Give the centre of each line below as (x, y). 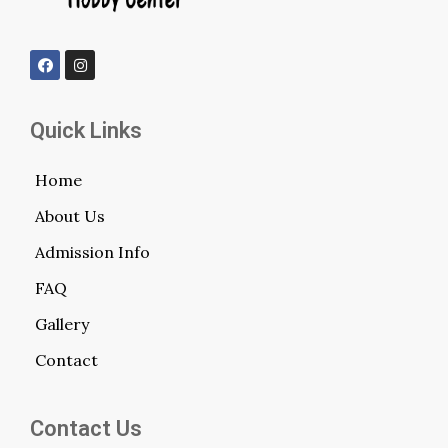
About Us (70, 216)
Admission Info (92, 252)
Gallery (62, 324)
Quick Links (86, 131)
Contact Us (86, 429)
